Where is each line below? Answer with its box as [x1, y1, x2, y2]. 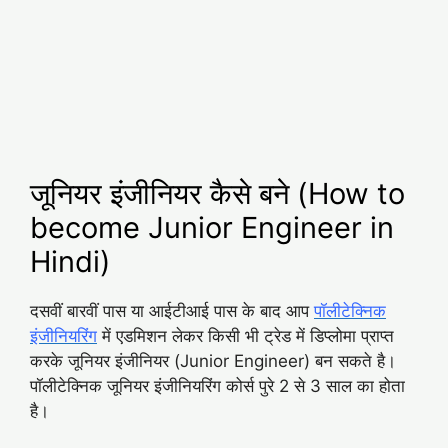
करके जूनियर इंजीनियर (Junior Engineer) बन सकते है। [30, 350, 396, 371]
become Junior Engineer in [30, 209, 394, 245]
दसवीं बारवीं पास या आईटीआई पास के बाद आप [30, 300, 314, 321]
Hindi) [30, 243, 111, 279]
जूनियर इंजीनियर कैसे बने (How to [30, 175, 405, 211]
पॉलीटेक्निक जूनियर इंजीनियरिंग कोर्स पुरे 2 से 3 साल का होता [30, 375, 405, 396]
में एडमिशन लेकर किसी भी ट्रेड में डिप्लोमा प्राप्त [97, 325, 394, 346]
